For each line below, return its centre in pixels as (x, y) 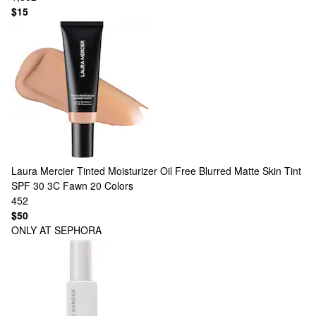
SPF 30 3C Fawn (49, 186)
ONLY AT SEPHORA (56, 230)
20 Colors (112, 186)
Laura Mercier (43, 171)
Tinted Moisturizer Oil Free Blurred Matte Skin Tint (189, 171)
